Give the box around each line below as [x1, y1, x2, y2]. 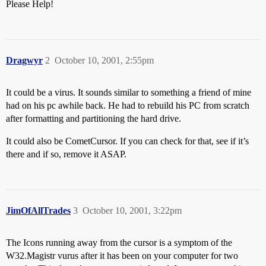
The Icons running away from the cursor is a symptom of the [6, 237, 232, 248]
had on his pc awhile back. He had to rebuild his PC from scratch [6, 100, 249, 110]
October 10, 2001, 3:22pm [83, 205, 182, 216]
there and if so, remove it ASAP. [6, 149, 126, 159]
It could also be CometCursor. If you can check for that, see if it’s [6, 136, 249, 146]
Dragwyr [6, 55, 43, 65]
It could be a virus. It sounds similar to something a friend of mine [6, 87, 251, 97]
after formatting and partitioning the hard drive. [6, 113, 181, 123]
